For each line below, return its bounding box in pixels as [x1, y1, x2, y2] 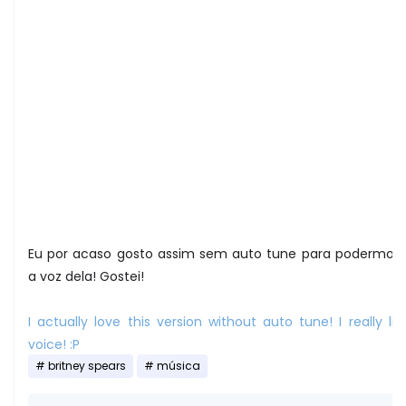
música [157, 358, 200, 373]
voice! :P [28, 334, 80, 353]
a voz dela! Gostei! [28, 266, 144, 285]
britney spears [48, 358, 126, 373]
